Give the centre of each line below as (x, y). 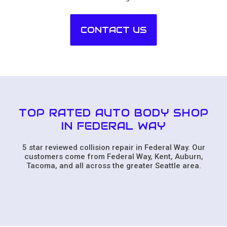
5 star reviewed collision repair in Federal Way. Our (113, 147)
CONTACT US (113, 30)
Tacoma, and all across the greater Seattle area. (113, 165)
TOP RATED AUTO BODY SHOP (113, 113)
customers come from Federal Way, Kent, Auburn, (113, 156)
